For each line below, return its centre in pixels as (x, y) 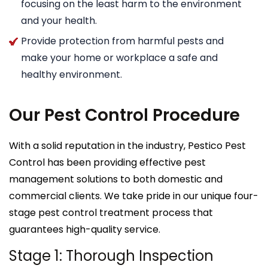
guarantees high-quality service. (85, 229)
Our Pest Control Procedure (124, 115)
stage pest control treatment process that (111, 212)
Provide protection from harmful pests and (122, 41)
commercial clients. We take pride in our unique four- (134, 196)
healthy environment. (71, 74)
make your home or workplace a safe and (119, 57)
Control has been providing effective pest (107, 162)
